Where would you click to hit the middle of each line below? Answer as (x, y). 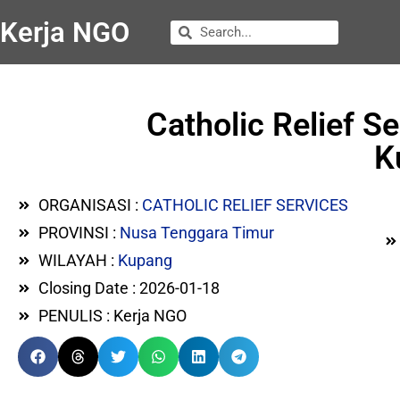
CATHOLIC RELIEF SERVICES (245, 205)
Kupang (145, 260)
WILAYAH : (78, 260)
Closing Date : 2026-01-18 (129, 288)
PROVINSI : (79, 233)
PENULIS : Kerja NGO (112, 316)
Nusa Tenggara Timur (196, 233)
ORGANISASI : (90, 205)
